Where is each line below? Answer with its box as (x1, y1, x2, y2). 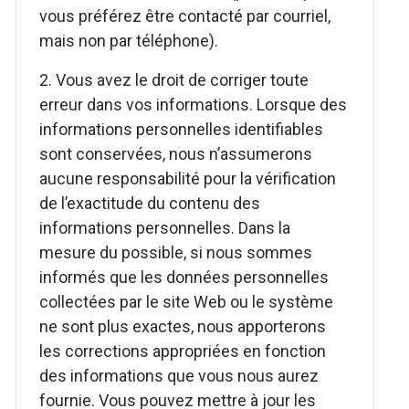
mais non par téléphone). (39, 31, 219, 50)
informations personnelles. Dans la (39, 218, 291, 237)
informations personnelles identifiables (39, 120, 324, 139)
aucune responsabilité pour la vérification (39, 169, 337, 188)
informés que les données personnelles (39, 267, 330, 287)
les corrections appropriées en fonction (39, 341, 327, 361)
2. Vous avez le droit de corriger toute (39, 70, 309, 89)
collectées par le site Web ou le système (39, 292, 334, 311)
